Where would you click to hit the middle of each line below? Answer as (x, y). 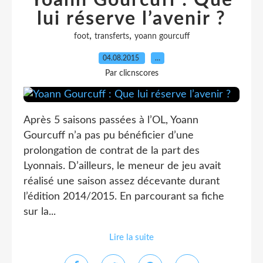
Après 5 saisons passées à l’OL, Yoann (111, 120)
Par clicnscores (131, 73)
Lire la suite (131, 237)
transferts (112, 36)
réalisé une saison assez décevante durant (122, 181)
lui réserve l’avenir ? (131, 19)
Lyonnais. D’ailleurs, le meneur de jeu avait (122, 166)
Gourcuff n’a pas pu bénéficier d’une (109, 136)
